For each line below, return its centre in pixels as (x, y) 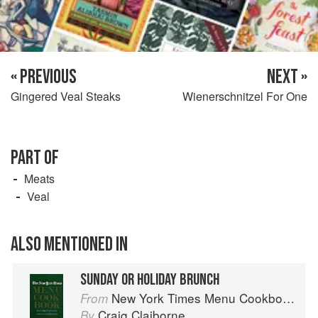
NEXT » (287, 77)
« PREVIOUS (44, 77)
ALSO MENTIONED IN (69, 244)
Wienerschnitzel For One (245, 96)
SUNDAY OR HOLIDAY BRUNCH (150, 279)
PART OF (35, 158)
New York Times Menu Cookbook (197, 297)
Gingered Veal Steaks (66, 96)
